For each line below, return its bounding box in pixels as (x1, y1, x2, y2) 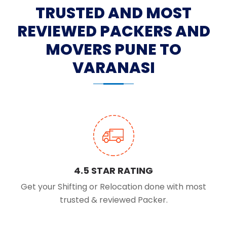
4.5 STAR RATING (74, 164, 153, 177)
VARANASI (72, 57, 155, 79)
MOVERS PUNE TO (46, 39, 181, 61)
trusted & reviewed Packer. (59, 194, 168, 206)
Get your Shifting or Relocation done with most (21, 181, 206, 193)
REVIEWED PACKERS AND (17, 21, 210, 43)
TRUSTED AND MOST (35, 3, 192, 24)
